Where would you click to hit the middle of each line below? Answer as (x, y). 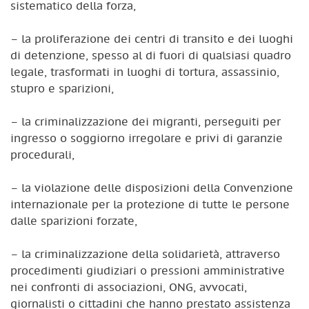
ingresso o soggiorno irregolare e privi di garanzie (147, 138)
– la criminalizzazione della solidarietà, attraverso (145, 253)
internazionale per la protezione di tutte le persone (150, 204)
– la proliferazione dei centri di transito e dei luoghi (152, 38)
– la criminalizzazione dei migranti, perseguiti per (146, 121)
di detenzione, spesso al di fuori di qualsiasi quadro (151, 55)
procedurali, (42, 154)
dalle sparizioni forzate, (74, 220)
